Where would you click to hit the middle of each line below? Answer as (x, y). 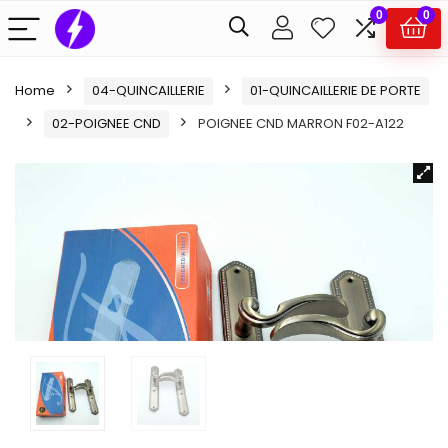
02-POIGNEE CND (106, 123)
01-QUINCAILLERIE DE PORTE (335, 90)
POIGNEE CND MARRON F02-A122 (301, 123)
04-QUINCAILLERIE (148, 90)
